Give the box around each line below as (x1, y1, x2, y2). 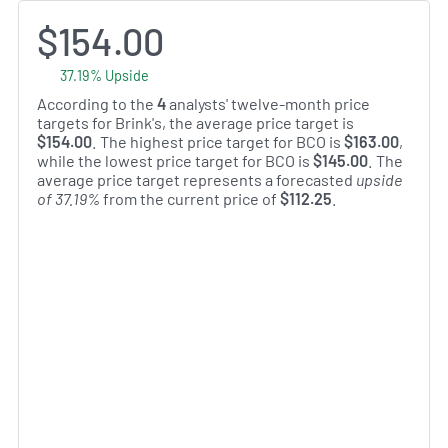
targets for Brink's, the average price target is (37, 112, 354, 132)
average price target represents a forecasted (37, 169, 356, 189)
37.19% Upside (59, 66, 149, 84)
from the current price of (100, 188, 280, 208)
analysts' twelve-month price (166, 93, 370, 113)
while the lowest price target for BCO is (37, 150, 313, 170)
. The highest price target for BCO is (92, 131, 344, 151)
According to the (37, 93, 157, 113)
